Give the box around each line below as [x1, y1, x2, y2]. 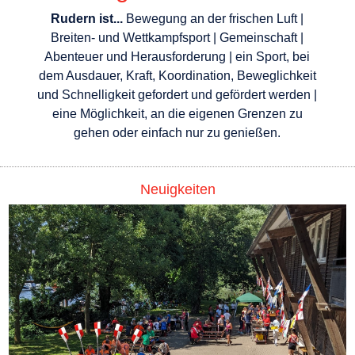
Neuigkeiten [139, 181, 216, 197]
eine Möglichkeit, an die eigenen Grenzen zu [52, 107, 303, 120]
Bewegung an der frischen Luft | [123, 12, 304, 25]
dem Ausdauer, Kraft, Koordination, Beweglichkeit [38, 69, 316, 82]
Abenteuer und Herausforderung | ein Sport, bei [44, 50, 311, 63]
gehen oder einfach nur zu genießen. [74, 126, 281, 139]
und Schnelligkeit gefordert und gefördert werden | [37, 88, 318, 101]
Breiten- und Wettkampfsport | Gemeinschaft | [51, 31, 304, 44]
